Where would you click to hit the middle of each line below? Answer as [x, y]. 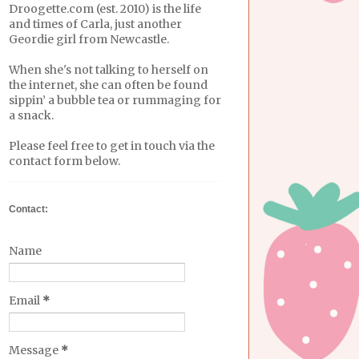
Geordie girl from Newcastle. [89, 39]
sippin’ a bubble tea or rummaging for [115, 100]
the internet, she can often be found [108, 85]
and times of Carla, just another [95, 24]
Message [35, 350]
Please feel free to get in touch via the [112, 145]
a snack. [31, 115]
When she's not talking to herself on [109, 69]
